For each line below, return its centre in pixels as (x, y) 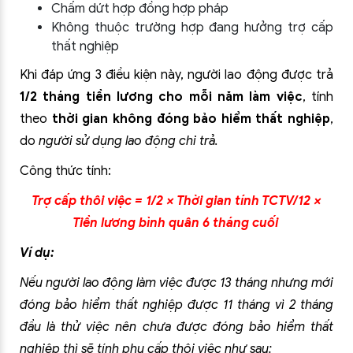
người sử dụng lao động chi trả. (128, 141)
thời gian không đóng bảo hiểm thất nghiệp (191, 119)
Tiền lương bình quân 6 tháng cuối (176, 223)
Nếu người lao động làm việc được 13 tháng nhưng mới (176, 283)
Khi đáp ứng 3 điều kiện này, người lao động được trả (176, 75)
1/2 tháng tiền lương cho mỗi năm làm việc (161, 97)
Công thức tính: (65, 171)
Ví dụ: (37, 253)
